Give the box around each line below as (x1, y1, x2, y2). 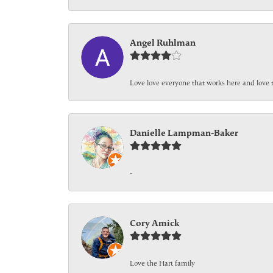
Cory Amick (130, 218, 179, 229)
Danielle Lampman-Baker (130, 127, 238, 138)
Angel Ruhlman (130, 37, 196, 48)
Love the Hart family (130, 259, 195, 268)
